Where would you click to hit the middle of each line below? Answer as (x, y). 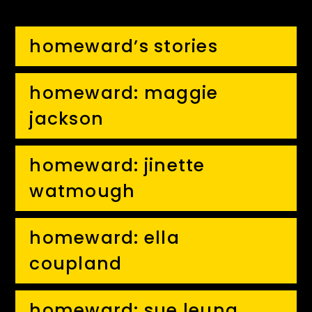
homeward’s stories (124, 46)
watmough (83, 191)
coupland (76, 264)
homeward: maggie (124, 93)
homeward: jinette (117, 165)
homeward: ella (104, 238)
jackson (67, 119)
